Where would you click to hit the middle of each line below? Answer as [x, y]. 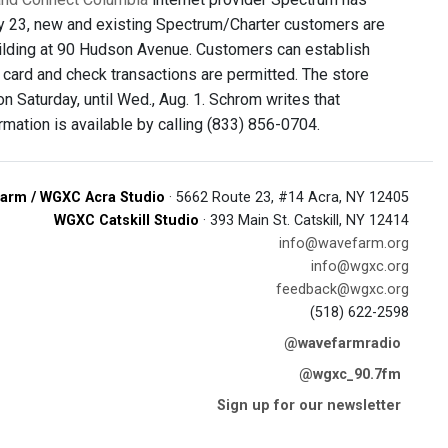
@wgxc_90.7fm [350, 374]
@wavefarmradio [342, 343]
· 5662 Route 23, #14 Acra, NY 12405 [287, 197]
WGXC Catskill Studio [126, 220]
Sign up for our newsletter [309, 405]
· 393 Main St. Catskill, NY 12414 [304, 220]
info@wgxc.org [360, 266]
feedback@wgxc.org [342, 289]
